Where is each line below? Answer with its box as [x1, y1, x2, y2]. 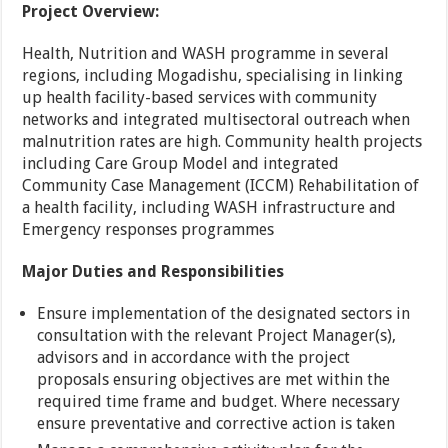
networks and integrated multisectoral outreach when [22, 110, 411, 129]
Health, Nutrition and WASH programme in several [22, 44, 390, 63]
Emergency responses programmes [22, 220, 275, 239]
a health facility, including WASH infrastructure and [22, 198, 397, 217]
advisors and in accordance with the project [37, 348, 351, 367]
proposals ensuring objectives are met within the [37, 370, 391, 389]
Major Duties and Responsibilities [22, 262, 285, 281]
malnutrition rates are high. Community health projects [22, 132, 423, 151]
